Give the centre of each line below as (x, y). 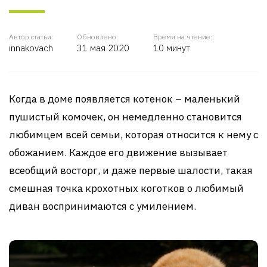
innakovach (31, 48)
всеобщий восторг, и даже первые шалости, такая (131, 170)
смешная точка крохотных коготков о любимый (126, 188)
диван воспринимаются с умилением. (103, 206)
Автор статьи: (31, 37)
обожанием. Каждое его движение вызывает (118, 153)
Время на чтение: (183, 37)
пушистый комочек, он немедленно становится (125, 117)
